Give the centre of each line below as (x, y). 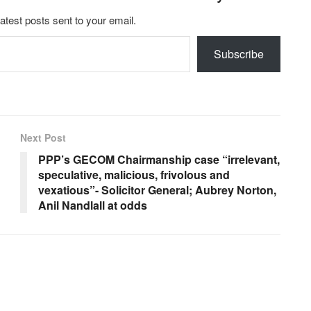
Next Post (43, 138)
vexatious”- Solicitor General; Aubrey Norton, (157, 190)
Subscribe (239, 54)
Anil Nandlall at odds (93, 205)
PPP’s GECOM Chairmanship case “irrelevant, (159, 160)
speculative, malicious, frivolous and (134, 175)
